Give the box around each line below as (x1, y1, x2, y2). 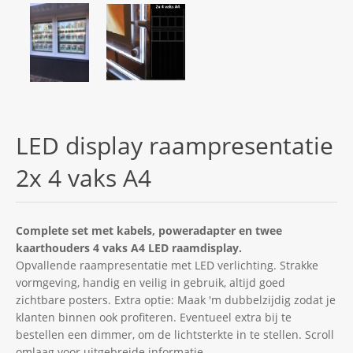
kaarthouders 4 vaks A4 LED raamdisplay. (16, 240, 242, 255)
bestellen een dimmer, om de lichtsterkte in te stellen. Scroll (16, 326, 334, 342)
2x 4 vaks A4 (16, 161, 151, 194)
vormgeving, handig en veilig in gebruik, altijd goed (16, 274, 285, 290)
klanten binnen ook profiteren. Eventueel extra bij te (16, 309, 292, 325)
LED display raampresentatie (16, 128, 333, 162)
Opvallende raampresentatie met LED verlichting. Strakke (16, 257, 318, 273)
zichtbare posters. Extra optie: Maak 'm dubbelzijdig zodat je (16, 292, 336, 307)
